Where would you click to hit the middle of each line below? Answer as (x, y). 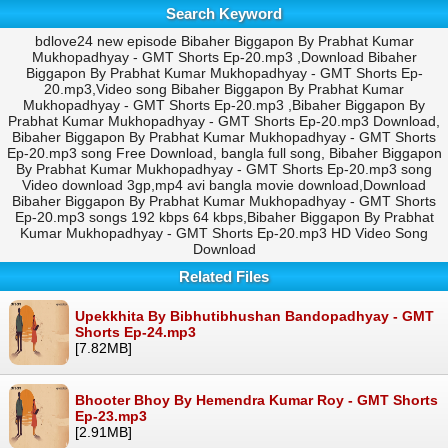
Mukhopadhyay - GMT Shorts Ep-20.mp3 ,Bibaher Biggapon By (224, 104)
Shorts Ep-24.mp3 (135, 331)
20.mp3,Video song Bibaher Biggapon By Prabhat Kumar (224, 88)
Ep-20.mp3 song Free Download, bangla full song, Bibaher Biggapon (224, 152)
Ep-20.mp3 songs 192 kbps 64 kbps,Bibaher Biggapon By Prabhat (224, 216)
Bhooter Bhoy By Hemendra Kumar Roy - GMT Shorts (256, 399)
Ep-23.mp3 (111, 415)
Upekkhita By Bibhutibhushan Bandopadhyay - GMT (254, 315)
